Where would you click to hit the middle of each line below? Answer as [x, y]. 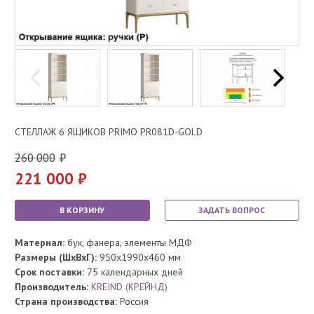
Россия [133, 301]
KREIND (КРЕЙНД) [129, 286]
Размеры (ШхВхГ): [56, 257]
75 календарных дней [135, 272]
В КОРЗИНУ [82, 210]
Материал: [40, 242]
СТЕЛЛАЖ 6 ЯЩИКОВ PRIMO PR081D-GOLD [109, 131]
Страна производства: [66, 301]
